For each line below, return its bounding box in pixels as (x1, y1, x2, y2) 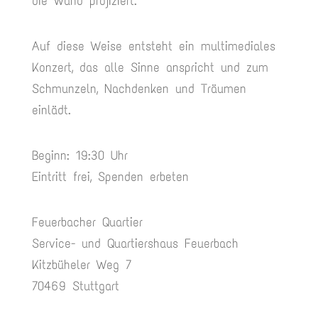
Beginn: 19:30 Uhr (31, 148, 128, 163)
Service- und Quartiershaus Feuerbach (31, 236, 238, 251)
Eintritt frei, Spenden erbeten (31, 169, 189, 185)
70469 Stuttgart (31, 278, 119, 294)
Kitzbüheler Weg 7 (31, 257, 131, 273)
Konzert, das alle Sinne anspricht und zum (31, 60, 268, 75)
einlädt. (31, 102, 71, 118)
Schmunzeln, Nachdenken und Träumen (31, 81, 246, 97)
